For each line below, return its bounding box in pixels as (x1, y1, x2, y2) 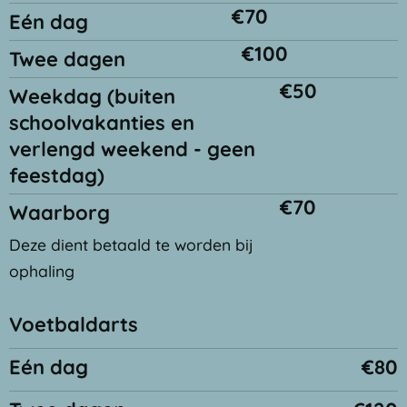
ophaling (9, 261, 74, 281)
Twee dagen (9, 46, 125, 72)
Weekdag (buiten (9, 84, 175, 109)
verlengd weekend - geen (9, 136, 255, 162)
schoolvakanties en (9, 110, 194, 135)
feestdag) (9, 163, 104, 188)
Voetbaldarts (9, 312, 138, 337)
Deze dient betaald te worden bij (9, 234, 253, 254)
